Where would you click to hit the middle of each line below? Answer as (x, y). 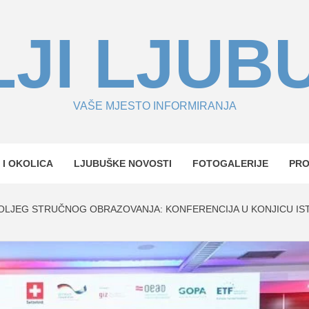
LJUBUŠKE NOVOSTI (123, 163)
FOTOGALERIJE (230, 163)
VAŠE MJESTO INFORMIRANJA (154, 106)
